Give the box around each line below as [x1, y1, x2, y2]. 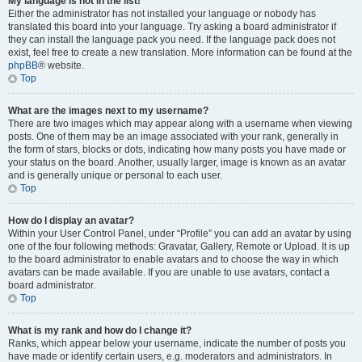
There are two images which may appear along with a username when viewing [8, 118, 352, 129]
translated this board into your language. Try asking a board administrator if [8, 21, 336, 32]
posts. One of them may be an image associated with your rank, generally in [8, 131, 339, 142]
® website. [38, 60, 84, 71]
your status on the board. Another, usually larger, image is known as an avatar [8, 157, 346, 168]
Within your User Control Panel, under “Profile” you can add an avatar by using [8, 228, 351, 239]
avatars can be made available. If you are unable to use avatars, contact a [8, 267, 330, 278]
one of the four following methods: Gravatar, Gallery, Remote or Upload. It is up [8, 241, 350, 252]
